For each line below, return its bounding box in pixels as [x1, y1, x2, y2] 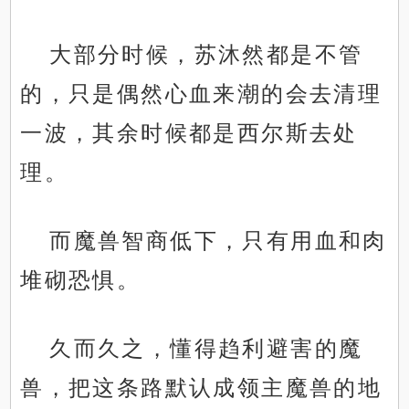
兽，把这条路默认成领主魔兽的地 [20, 375, 383, 401]
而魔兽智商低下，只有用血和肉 [49, 228, 387, 254]
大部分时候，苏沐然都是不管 [49, 42, 363, 68]
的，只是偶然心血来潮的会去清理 [20, 81, 383, 107]
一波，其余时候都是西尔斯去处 [20, 121, 358, 146]
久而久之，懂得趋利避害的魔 [49, 336, 363, 362]
